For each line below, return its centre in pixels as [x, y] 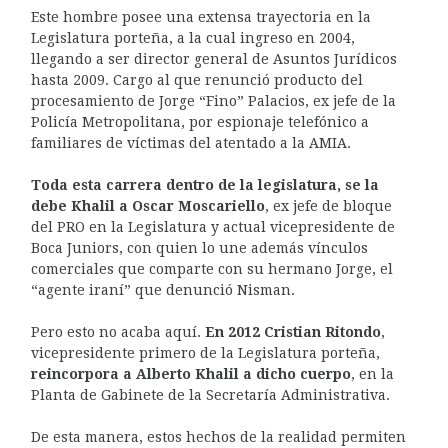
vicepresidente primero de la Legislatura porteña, [205, 352]
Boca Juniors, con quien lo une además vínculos [199, 247]
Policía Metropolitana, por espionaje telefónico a [199, 121]
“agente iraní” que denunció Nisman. [162, 289]
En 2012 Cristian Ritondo [292, 331]
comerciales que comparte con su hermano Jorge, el [211, 268]
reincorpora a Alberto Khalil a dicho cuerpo [190, 373]
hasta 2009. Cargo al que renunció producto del [196, 79]
